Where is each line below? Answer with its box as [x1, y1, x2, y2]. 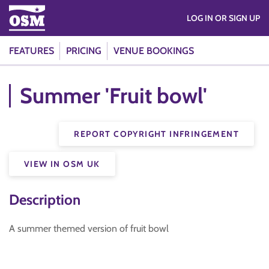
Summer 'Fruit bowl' [20, 82, 207, 109]
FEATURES [9, 45, 54, 56]
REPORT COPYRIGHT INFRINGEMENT [74, 128, 239, 139]
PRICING [66, 45, 101, 56]
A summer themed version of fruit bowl [9, 223, 169, 234]
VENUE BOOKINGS [113, 45, 194, 56]
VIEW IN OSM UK [24, 159, 100, 169]
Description [9, 191, 80, 208]
